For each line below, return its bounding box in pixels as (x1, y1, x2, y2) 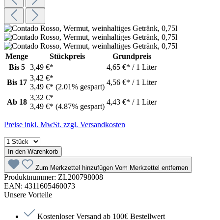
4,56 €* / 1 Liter (107, 78, 157, 87)
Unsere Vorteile (4, 191, 52, 199)
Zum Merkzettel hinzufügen (35, 164, 115, 172)
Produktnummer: (4, 173, 58, 182)
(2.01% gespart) (55, 82, 105, 91)
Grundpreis (112, 52, 151, 61)
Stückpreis (50, 52, 85, 61)
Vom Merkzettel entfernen (115, 164, 188, 172)
